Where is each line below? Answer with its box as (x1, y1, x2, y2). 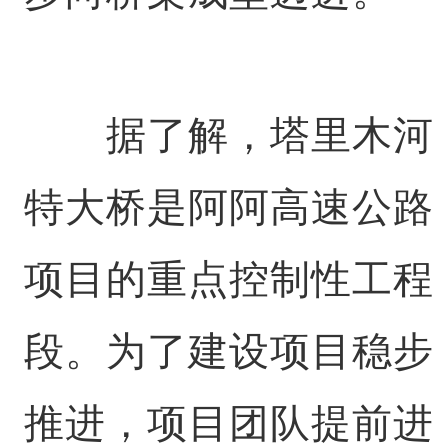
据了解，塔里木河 (23, 113, 434, 158)
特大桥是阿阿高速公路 (23, 185, 434, 230)
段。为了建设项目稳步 (23, 329, 434, 374)
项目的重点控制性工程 (23, 257, 434, 302)
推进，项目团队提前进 (23, 401, 434, 446)
